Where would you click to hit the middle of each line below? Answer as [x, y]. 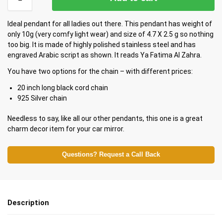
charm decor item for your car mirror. [66, 129]
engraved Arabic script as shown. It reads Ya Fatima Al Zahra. [105, 55]
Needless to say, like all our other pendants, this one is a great [105, 119]
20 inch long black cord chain [63, 88]
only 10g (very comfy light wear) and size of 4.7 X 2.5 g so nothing [111, 34]
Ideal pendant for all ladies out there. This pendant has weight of [110, 24]
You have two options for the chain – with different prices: [100, 72]
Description [28, 203]
